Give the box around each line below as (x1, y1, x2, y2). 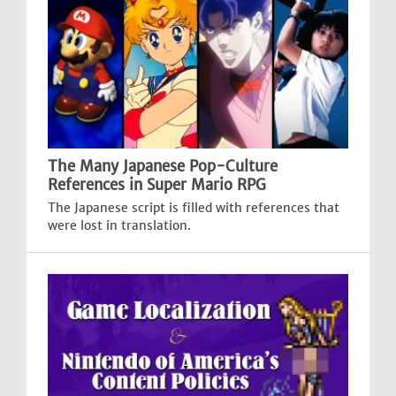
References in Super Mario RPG (48, 175, 266, 194)
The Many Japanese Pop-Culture (48, 156, 278, 176)
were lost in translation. (48, 217, 191, 233)
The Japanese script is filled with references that (48, 200, 339, 216)
